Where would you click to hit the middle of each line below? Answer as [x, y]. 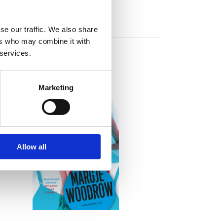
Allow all [31, 147]
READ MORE [76, 136]
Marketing [56, 87]
